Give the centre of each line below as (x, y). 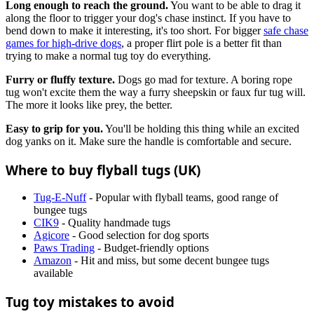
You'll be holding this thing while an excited (201, 128)
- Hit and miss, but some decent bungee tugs (170, 261)
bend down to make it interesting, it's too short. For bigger (135, 30)
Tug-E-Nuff (60, 198)
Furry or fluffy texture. (60, 79)
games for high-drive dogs (63, 43)
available (53, 273)
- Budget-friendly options (152, 248)
